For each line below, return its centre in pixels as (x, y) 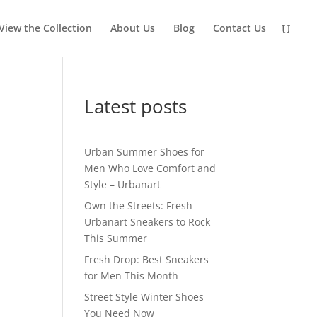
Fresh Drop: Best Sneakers (147, 259)
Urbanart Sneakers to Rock (148, 222)
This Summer (116, 238)
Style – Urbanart (123, 184)
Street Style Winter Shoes (144, 297)
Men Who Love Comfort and (150, 168)
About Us (133, 28)
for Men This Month (132, 276)
